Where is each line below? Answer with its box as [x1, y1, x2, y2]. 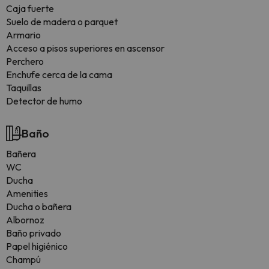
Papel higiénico [6, 240, 68, 252]
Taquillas [6, 82, 41, 94]
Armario [6, 29, 41, 41]
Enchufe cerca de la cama [6, 68, 112, 80]
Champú [6, 253, 41, 265]
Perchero [6, 55, 44, 67]
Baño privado [6, 227, 61, 239]
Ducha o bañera [6, 201, 71, 213]
